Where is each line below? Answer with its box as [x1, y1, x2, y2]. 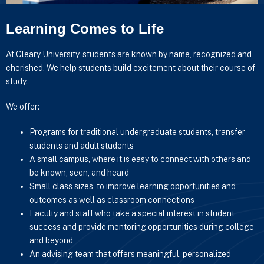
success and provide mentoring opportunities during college [29, 222, 254, 232]
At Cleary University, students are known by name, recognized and [6, 49, 252, 59]
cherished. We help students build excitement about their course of [6, 62, 255, 72]
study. [6, 76, 28, 86]
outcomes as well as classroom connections [29, 194, 194, 204]
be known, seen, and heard [29, 167, 129, 177]
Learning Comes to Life [6, 20, 164, 37]
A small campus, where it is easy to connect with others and [29, 154, 251, 164]
